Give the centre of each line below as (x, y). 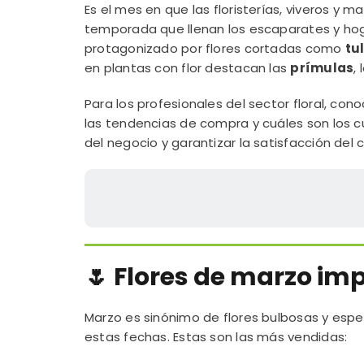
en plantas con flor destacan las (187, 68)
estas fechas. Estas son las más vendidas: (216, 337)
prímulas (322, 68)
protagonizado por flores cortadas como (214, 48)
